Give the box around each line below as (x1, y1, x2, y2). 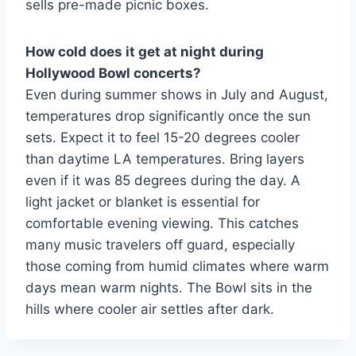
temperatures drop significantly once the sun (25, 108, 311, 125)
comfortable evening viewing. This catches (25, 215, 299, 232)
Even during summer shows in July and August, (25, 87, 328, 103)
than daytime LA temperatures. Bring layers (25, 151, 304, 168)
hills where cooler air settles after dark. (25, 301, 274, 318)
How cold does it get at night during (25, 44, 264, 60)
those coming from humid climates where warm (25, 258, 329, 275)
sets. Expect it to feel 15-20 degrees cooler (25, 130, 300, 146)
